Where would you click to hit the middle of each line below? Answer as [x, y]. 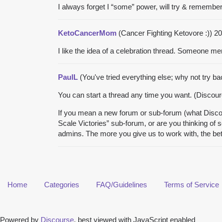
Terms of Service [192, 184]
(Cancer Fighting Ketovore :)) [165, 33]
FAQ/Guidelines [122, 184]
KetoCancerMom [87, 33]
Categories [62, 184]
